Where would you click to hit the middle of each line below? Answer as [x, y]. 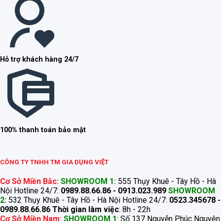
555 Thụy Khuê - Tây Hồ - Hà [166, 181]
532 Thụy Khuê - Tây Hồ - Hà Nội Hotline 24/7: [88, 200]
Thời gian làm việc [86, 209]
